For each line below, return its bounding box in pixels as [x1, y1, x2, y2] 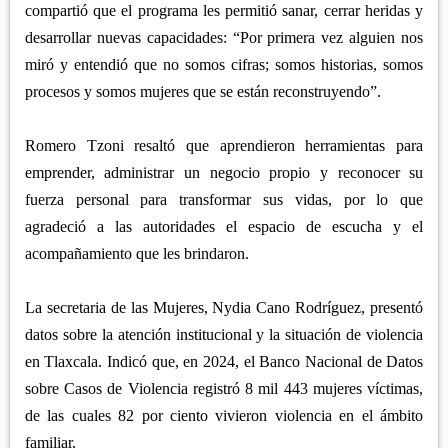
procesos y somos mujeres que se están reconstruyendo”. [24, 83, 381, 101]
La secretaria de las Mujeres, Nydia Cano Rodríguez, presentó [24, 299, 424, 317]
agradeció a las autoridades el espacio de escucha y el [24, 218, 424, 236]
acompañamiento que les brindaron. [24, 245, 249, 263]
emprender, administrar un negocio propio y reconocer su [24, 164, 424, 182]
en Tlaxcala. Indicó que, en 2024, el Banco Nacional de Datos [24, 353, 424, 371]
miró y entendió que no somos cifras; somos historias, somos [24, 56, 424, 74]
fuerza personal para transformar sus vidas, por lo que [24, 191, 424, 209]
